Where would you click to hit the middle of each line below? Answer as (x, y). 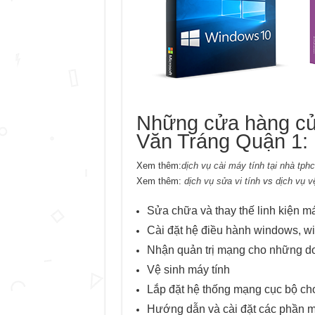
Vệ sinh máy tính (188, 270)
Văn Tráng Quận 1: (222, 142)
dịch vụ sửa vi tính (222, 181)
